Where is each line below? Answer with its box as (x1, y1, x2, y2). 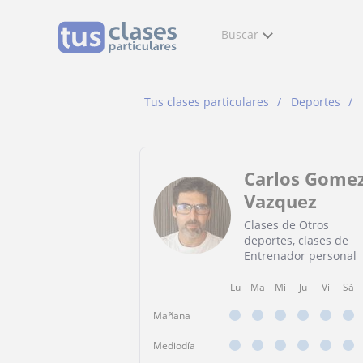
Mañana (153, 309, 190, 322)
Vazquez (244, 189, 317, 213)
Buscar (221, 27, 258, 42)
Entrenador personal (244, 248, 357, 263)
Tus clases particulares (144, 94, 269, 109)
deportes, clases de (244, 233, 348, 248)
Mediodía (153, 339, 195, 352)
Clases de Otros (244, 217, 329, 233)
